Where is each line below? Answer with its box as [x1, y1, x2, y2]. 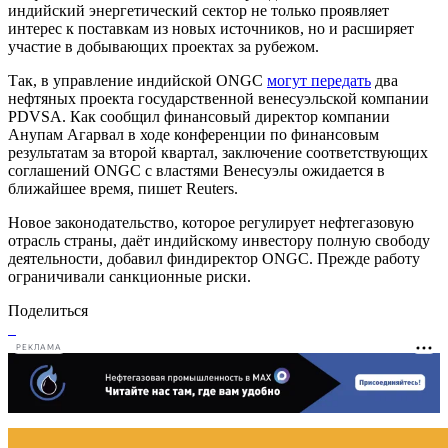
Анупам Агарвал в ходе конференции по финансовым [8, 125, 379, 143]
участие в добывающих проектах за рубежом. [8, 37, 319, 55]
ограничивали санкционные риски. [8, 267, 251, 285]
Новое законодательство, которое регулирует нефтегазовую [8, 213, 414, 231]
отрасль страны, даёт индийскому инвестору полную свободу [8, 231, 430, 249]
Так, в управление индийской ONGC [8, 71, 267, 89]
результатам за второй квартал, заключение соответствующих [8, 143, 428, 161]
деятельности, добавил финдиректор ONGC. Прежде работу [8, 249, 420, 267]
